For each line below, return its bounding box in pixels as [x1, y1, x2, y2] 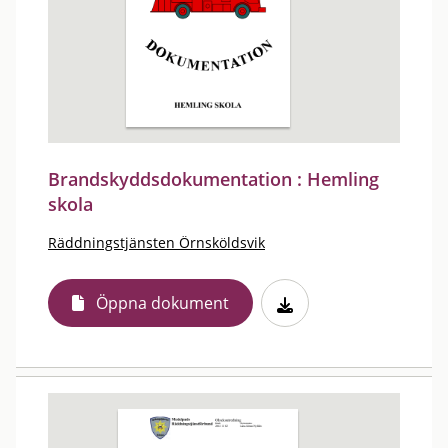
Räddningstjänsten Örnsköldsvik [48, 233, 265, 252]
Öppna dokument [96, 292, 229, 314]
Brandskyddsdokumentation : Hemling [48, 167, 379, 191]
